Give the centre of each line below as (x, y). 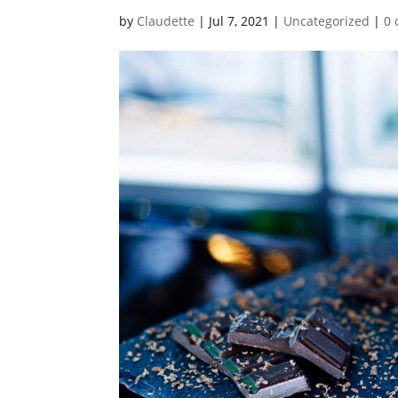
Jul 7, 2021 (239, 21)
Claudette (166, 21)
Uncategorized (327, 21)
